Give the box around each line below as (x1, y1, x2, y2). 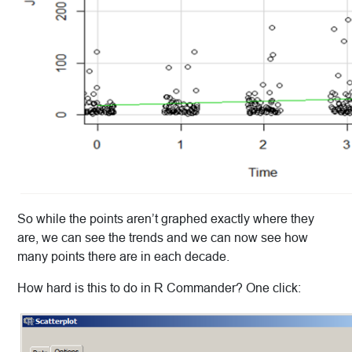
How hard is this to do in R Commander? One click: (17, 281, 301, 295)
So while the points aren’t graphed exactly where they (17, 212, 314, 226)
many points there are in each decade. (17, 250, 229, 264)
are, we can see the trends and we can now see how (17, 231, 308, 245)
